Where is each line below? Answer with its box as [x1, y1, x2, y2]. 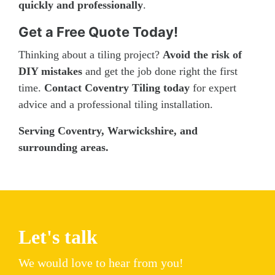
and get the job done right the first [82, 64, 238, 77]
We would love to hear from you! [18, 255, 184, 269]
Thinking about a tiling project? [18, 48, 163, 61]
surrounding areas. [18, 141, 109, 153]
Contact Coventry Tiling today [44, 81, 190, 94]
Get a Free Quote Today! [18, 23, 178, 40]
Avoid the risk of [163, 48, 242, 61]
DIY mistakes [18, 64, 82, 77]
